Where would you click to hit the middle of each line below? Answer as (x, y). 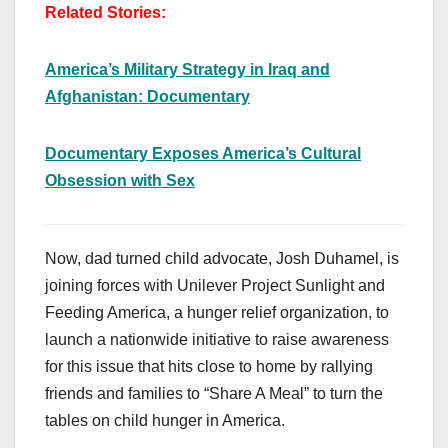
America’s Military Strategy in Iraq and (187, 70)
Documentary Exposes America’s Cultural (203, 154)
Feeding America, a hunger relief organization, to (217, 313)
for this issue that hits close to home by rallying (209, 367)
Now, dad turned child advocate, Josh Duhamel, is (222, 259)
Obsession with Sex (120, 181)
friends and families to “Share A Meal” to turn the (214, 394)
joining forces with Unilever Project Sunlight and (215, 286)
